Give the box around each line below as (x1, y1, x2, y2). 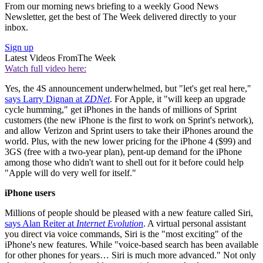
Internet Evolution (76, 218, 143, 228)
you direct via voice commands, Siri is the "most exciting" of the (5, 228, 242, 239)
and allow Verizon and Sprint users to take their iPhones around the (5, 125, 253, 136)
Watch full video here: (5, 63, 86, 73)
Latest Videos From (5, 52, 77, 63)
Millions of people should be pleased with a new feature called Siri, (5, 207, 253, 218)
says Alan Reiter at (5, 218, 76, 228)
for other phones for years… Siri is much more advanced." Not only (5, 249, 256, 260)
